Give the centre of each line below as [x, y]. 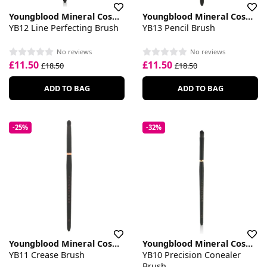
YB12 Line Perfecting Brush [64, 27]
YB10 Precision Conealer [192, 254]
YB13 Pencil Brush [179, 27]
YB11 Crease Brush [47, 254]
